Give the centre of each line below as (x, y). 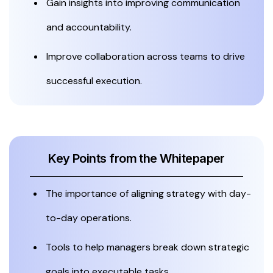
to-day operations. (89, 218)
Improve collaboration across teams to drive (146, 56)
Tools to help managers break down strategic (147, 247)
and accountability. (89, 27)
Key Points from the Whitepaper (136, 158)
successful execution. (94, 80)
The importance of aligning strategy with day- (148, 193)
